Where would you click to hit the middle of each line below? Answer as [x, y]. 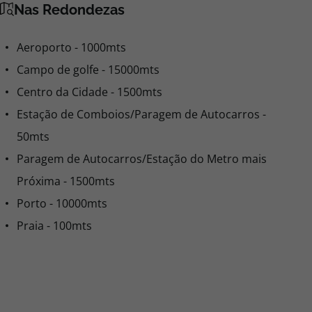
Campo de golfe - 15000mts [88, 70]
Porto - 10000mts [62, 203]
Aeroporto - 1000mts [71, 47]
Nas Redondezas [69, 10]
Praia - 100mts [54, 226]
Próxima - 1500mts [66, 181]
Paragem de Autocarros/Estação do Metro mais [142, 159]
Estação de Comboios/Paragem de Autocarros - [141, 114]
